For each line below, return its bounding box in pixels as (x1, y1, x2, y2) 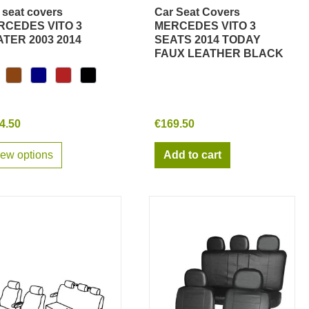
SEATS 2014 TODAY (154, 34, 261, 46)
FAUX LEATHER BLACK (154, 48, 283, 60)
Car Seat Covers (154, 6, 240, 19)
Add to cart (163, 149, 221, 161)
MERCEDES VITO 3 (154, 20, 256, 32)
